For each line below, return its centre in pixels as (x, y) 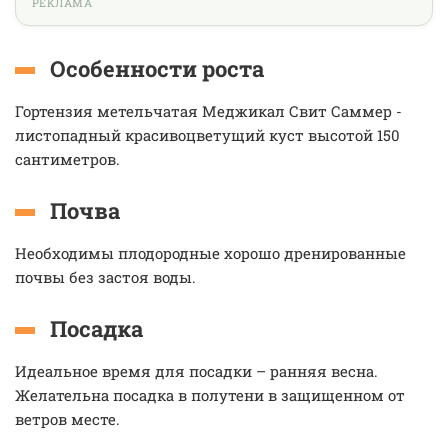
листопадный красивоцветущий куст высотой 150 (207, 135)
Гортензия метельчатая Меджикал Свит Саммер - (208, 111)
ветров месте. (67, 419)
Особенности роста (157, 68)
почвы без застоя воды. (105, 277)
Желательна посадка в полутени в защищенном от (210, 395)
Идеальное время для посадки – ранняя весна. (196, 371)
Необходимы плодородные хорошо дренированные (210, 253)
